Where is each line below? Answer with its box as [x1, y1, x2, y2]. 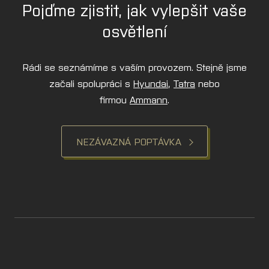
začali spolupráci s [49, 76, 133, 89]
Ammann [130, 92, 168, 105]
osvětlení [102, 19, 167, 41]
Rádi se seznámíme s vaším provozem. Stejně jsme [22, 60, 247, 73]
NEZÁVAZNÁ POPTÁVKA [77, 134, 182, 147]
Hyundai [133, 76, 168, 89]
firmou [100, 92, 130, 105]
